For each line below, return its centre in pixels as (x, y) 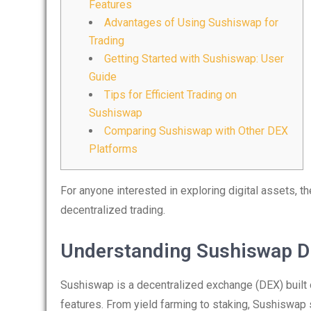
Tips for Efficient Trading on (170, 95)
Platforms (113, 149)
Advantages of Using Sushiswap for (191, 23)
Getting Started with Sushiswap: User (194, 59)
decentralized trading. (113, 210)
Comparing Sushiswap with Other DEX (196, 131)
